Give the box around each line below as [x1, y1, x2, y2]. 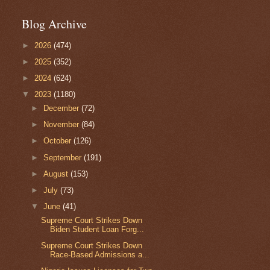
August [43, 169, 71, 178]
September [43, 152, 84, 162]
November [43, 120, 82, 130]
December [43, 103, 82, 113]
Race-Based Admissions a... [50, 250, 150, 260]
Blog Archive [22, 16, 87, 32]
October [43, 136, 74, 146]
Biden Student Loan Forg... [50, 224, 145, 234]
